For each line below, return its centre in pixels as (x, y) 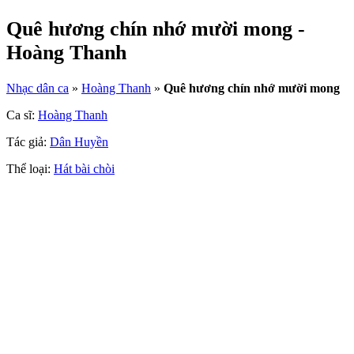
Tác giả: (28, 142)
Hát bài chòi (84, 169)
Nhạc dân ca (38, 88)
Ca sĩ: (22, 115)
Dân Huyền (79, 142)
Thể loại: (30, 169)
